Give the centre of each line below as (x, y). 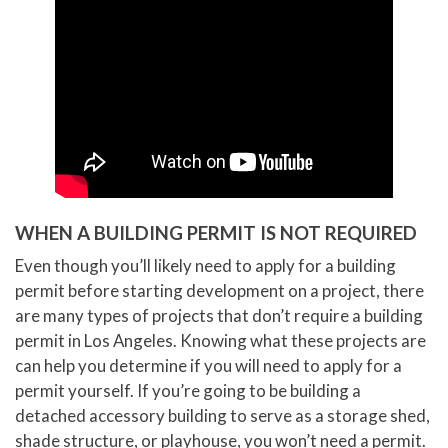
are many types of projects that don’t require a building (219, 316)
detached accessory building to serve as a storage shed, (222, 416)
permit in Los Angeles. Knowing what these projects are (220, 341)
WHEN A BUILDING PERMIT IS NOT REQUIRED (216, 233)
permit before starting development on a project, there (219, 291)
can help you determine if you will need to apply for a (208, 366)
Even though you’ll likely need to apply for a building (205, 266)
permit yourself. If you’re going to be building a (188, 391)
